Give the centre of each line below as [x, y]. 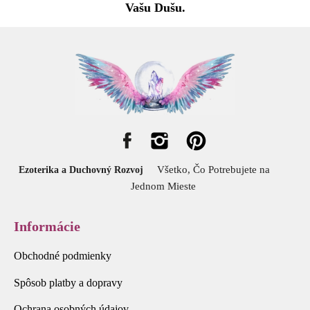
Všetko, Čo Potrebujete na [226, 170]
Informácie [47, 227]
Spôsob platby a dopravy [68, 282]
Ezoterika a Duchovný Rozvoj [83, 170]
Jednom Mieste [155, 186]
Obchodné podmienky [64, 255]
